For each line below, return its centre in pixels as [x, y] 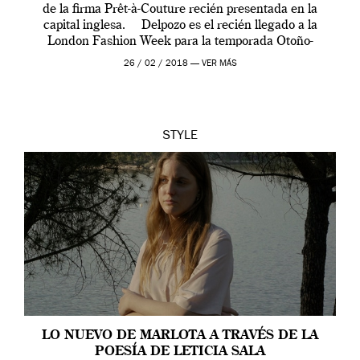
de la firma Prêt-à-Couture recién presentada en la [180, 10]
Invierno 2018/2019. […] [180, 58]
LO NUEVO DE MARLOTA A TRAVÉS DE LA [180, 335]
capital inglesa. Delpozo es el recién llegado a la [180, 26]
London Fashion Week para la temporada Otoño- [180, 42]
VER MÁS [219, 64]
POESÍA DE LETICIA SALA [180, 352]
